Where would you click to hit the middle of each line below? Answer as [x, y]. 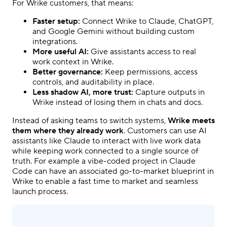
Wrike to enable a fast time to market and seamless [105, 181]
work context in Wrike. [73, 62]
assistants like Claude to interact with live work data [106, 141]
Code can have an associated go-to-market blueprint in [113, 171]
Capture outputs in [170, 92]
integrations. [55, 41]
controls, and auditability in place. [93, 82]
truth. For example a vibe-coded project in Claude [104, 161]
